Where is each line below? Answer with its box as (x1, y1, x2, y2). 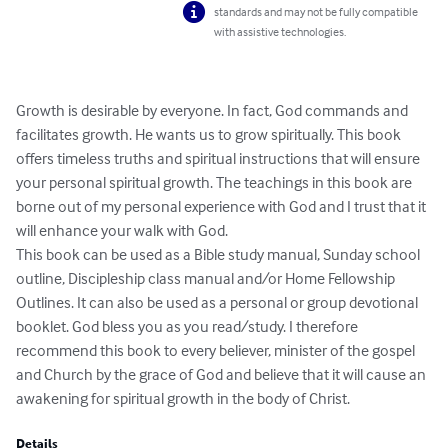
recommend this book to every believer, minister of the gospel (16, 340, 418, 361)
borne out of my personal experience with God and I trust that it (16, 196, 429, 217)
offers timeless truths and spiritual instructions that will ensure (16, 148, 423, 169)
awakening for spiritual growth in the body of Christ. (16, 388, 350, 409)
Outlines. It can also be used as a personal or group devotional (16, 292, 421, 313)
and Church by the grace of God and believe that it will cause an (16, 364, 429, 385)
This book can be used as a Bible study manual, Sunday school (16, 244, 423, 265)
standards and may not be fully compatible (214, 4, 419, 20)
